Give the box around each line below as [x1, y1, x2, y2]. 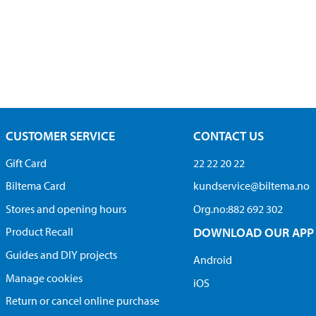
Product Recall [6, 224, 74, 239]
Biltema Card [6, 178, 66, 193]
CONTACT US [193, 127, 264, 144]
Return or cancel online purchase [6, 293, 160, 308]
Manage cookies [6, 270, 83, 285]
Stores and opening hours [6, 201, 127, 216]
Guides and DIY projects [6, 248, 118, 262]
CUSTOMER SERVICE [6, 127, 116, 144]
